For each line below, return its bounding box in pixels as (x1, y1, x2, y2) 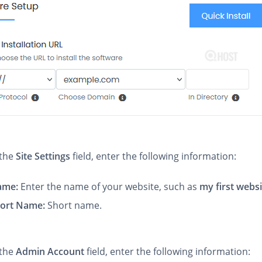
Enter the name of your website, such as (20, 180, 200, 193)
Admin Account (16, 245, 85, 258)
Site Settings (16, 150, 71, 163)
